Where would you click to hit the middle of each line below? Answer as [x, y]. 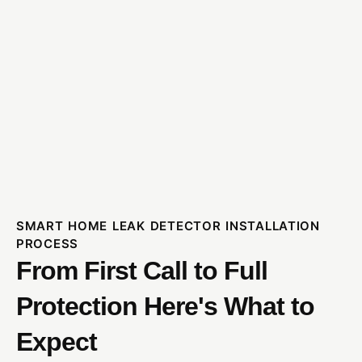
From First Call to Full [142, 270]
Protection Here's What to [165, 306]
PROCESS [47, 243]
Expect [57, 341]
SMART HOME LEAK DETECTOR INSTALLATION [168, 225]
